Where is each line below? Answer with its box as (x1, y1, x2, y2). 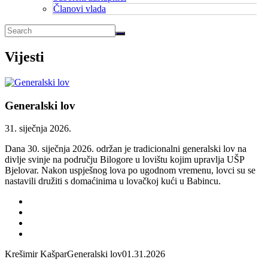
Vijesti (5, 48, 44, 65)
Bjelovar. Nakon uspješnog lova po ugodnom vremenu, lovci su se (5, 165, 255, 176)
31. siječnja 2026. (5, 123, 71, 134)
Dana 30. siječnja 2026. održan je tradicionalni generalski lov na (5, 144, 246, 154)
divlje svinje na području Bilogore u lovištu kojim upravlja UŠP (5, 154, 244, 165)
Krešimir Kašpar (5, 249, 67, 260)
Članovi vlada (53, 4, 106, 14)
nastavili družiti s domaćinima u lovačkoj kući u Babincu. (5, 176, 223, 187)
